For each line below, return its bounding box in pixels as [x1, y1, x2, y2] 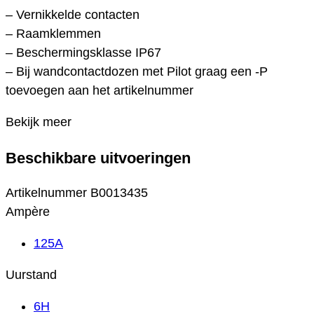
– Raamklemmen [6, 27, 101, 41]
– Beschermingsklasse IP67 [6, 46, 161, 60]
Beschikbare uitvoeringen [6, 149, 191, 167]
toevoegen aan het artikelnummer [6, 83, 193, 98]
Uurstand [6, 268, 57, 282]
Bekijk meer [6, 115, 71, 130]
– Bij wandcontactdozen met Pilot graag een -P [6, 64, 268, 79]
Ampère [6, 205, 50, 219]
